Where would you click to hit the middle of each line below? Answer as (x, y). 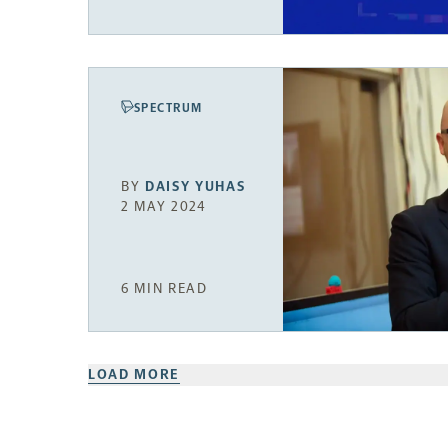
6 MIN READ (164, 288)
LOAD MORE (134, 374)
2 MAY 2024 (164, 207)
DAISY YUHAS (195, 187)
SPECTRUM (168, 107)
